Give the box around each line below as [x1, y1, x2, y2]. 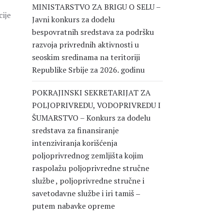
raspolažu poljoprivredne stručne [32, 163, 149, 173]
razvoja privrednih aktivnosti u [32, 39, 139, 50]
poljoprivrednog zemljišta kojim [32, 150, 143, 161]
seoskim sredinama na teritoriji [32, 52, 140, 62]
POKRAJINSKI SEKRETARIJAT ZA [32, 87, 151, 98]
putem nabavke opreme [32, 201, 115, 211]
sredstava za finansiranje [32, 125, 119, 136]
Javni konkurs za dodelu [32, 14, 115, 25]
